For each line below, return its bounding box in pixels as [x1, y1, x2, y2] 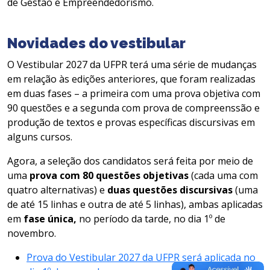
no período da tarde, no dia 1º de [79, 212, 225, 225]
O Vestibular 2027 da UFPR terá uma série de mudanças [7, 57, 257, 71]
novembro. [7, 226, 56, 240]
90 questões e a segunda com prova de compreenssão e [7, 101, 260, 115]
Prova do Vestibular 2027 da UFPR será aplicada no [27, 250, 256, 264]
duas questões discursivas [107, 183, 233, 196]
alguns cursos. [7, 130, 72, 143]
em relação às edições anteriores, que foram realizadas [7, 72, 256, 86]
